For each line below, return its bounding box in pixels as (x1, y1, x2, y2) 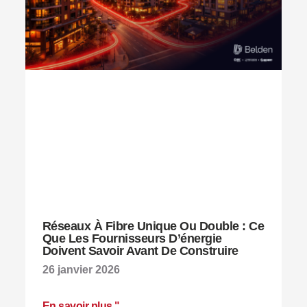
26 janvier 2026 (42, 264, 120, 276)
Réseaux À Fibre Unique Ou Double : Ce (42, 219, 265, 234)
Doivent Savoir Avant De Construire (42, 244, 245, 258)
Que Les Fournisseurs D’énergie (42, 232, 222, 246)
